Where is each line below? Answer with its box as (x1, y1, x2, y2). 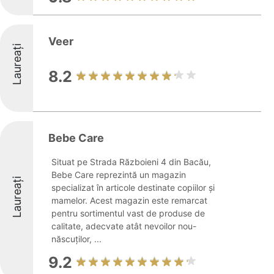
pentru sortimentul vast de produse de (51, 208, 205, 218)
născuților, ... (51, 234, 102, 244)
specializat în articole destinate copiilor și (51, 182, 215, 193)
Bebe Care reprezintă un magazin (51, 169, 186, 180)
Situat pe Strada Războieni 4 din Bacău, (51, 157, 211, 167)
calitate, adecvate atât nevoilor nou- (51, 221, 196, 231)
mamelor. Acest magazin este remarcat (51, 195, 207, 206)
